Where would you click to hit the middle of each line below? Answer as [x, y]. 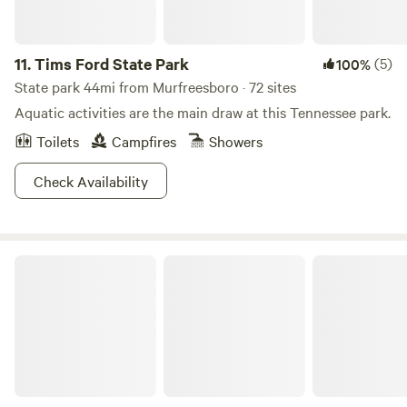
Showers [236, 141]
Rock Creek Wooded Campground [109, 262]
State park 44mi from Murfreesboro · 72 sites [155, 86]
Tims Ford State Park [112, 64]
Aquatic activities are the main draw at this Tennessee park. [203, 112]
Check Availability [91, 181]
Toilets [58, 141]
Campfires [144, 141]
